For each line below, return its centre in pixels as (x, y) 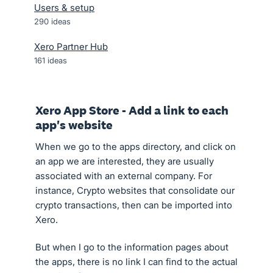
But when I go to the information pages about (132, 247)
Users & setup (64, 8)
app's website (74, 125)
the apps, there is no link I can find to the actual (136, 262)
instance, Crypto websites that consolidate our (135, 190)
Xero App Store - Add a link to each (132, 110)
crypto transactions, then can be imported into (134, 205)
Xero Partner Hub (71, 47)
